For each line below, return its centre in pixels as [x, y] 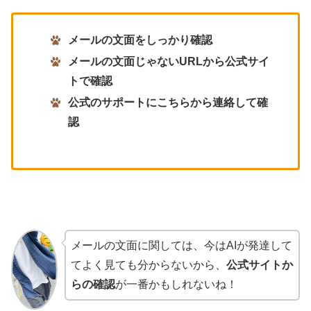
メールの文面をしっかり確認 [140, 40]
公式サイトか [259, 264]
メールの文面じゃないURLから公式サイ [168, 62]
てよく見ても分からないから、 [148, 264]
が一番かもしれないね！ [176, 284]
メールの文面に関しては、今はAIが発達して [181, 245]
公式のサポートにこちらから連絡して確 [168, 103]
